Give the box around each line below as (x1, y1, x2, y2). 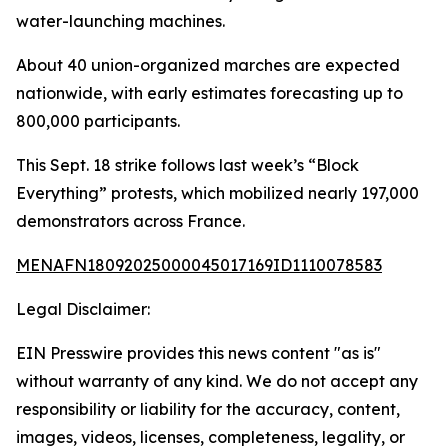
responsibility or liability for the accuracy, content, (16, 399, 400, 419)
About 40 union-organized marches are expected (16, 55, 400, 75)
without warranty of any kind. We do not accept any (16, 371, 418, 391)
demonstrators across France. (16, 211, 245, 231)
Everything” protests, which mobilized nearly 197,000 (16, 183, 419, 203)
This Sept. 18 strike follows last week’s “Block (16, 155, 359, 175)
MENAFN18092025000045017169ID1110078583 (16, 255, 382, 275)
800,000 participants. (16, 111, 180, 131)
